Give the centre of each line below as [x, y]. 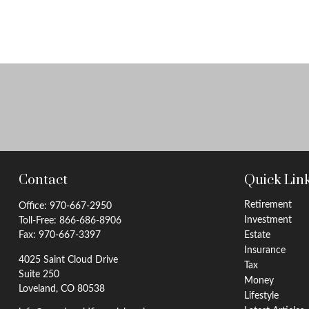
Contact [43, 181]
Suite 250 [39, 275]
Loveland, [38, 289]
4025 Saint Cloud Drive [68, 260]
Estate [258, 236]
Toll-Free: [39, 221]
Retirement [268, 205]
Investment [268, 220]
